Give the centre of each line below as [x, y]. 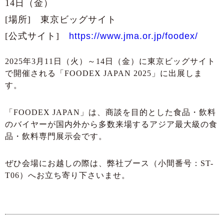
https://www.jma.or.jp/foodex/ [133, 36]
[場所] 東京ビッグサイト [61, 20]
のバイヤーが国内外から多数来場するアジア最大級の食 [111, 124]
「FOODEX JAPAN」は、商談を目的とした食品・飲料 [110, 112]
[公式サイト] [37, 36]
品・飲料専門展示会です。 [56, 136]
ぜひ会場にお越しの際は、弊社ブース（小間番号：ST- [109, 163]
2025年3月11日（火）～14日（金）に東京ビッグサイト [110, 61]
